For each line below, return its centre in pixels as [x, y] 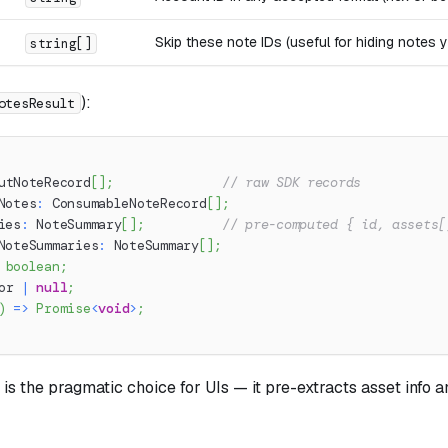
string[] [61, 43]
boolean [32, 266]
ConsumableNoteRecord [125, 203]
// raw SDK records [291, 182]
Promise [63, 308]
